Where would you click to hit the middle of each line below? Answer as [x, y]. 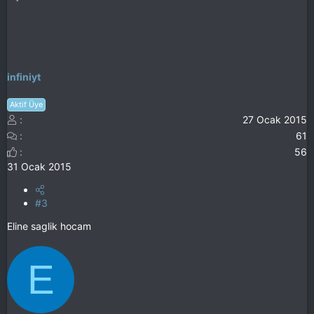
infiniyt [24, 77]
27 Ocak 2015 [275, 119]
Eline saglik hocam [49, 226]
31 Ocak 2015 [39, 166]
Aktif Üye [26, 104]
